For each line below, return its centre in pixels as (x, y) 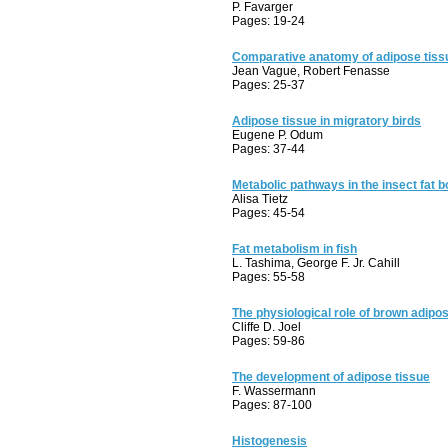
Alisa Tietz (260, 199)
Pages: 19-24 (268, 21)
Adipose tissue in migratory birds (326, 121)
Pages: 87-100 (272, 405)
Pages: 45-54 (268, 213)
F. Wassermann (274, 391)
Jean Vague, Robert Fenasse (311, 71)
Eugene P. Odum (277, 135)
